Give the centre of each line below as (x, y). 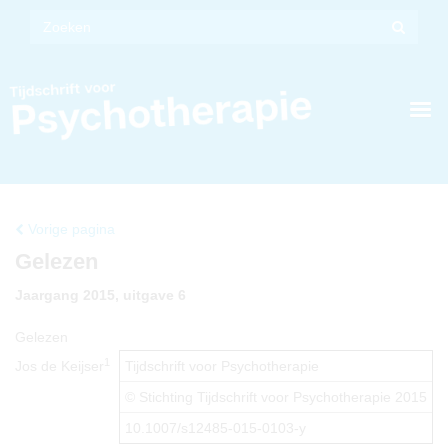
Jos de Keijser (59, 366)
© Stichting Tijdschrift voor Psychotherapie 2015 (276, 397)
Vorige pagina (69, 229)
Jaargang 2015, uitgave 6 (100, 295)
